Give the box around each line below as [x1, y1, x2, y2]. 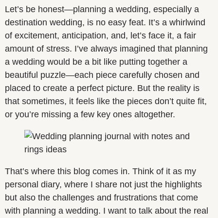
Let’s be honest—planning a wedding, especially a [5, 4, 199, 15]
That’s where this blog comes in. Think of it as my [5, 166, 196, 177]
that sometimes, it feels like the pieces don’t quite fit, [5, 96, 207, 107]
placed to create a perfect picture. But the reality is [5, 83, 200, 93]
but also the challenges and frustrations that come [5, 193, 198, 203]
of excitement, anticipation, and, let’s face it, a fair [5, 31, 196, 41]
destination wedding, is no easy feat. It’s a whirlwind [5, 18, 205, 28]
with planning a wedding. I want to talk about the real [5, 206, 208, 216]
